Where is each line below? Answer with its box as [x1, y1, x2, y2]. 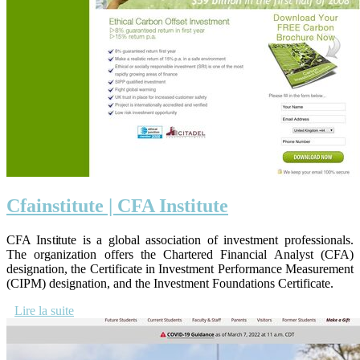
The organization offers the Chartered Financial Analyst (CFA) [6, 247, 354, 262]
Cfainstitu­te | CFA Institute [6, 195, 228, 217]
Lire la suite [14, 304, 74, 318]
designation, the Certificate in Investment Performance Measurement [6, 262, 354, 276]
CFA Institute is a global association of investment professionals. [6, 233, 354, 247]
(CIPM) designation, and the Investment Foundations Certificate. [6, 276, 333, 291]
